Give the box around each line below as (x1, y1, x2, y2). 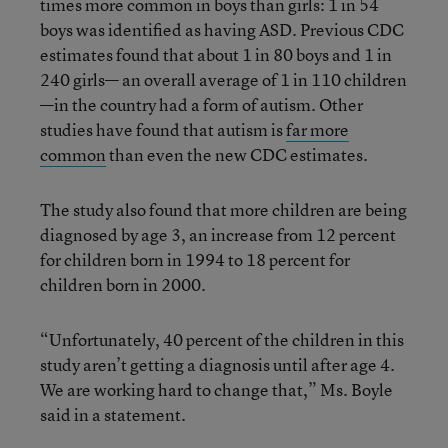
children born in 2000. (40, 273, 206, 296)
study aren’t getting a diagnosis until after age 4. (40, 353, 395, 376)
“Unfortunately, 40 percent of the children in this (40, 328, 404, 351)
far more (286, 118, 349, 141)
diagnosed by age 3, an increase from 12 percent (40, 223, 396, 246)
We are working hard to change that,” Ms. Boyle (40, 378, 393, 401)
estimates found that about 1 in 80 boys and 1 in (40, 43, 392, 66)
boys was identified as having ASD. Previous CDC (40, 18, 404, 41)
